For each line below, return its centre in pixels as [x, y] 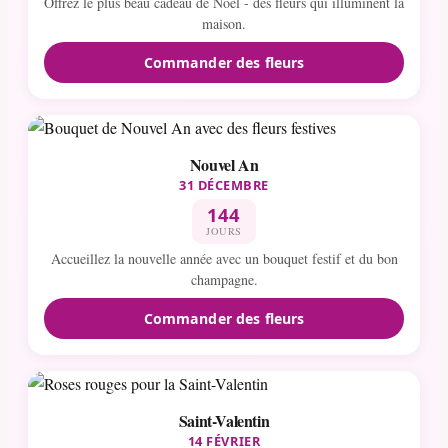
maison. [224, 24]
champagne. [224, 280]
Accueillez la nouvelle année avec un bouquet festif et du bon [224, 259]
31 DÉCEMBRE [224, 184]
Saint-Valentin [224, 420]
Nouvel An [224, 164]
